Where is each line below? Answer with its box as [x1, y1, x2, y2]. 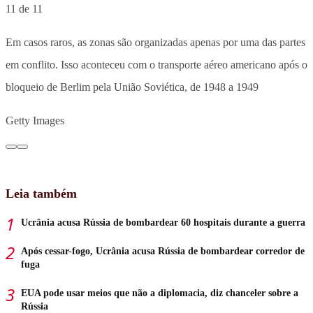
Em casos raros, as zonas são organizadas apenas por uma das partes [6, 36, 305, 48]
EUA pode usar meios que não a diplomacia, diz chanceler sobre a [21, 287, 298, 298]
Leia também [6, 186, 77, 201]
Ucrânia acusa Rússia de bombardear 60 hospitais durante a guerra [21, 217, 305, 228]
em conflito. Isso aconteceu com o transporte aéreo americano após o [6, 58, 307, 71]
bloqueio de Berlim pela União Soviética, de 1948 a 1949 [6, 80, 259, 93]
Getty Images [6, 114, 64, 126]
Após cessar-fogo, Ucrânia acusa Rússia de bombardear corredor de [21, 245, 305, 256]
